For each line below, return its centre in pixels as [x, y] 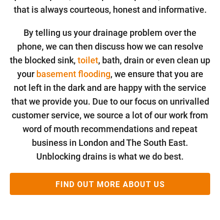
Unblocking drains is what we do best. [110, 157]
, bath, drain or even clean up [154, 60]
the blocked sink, [44, 60]
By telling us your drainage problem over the [110, 33]
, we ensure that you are [157, 74]
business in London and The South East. [110, 143]
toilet [88, 60]
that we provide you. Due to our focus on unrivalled [110, 102]
